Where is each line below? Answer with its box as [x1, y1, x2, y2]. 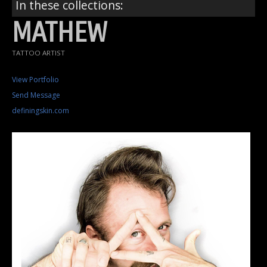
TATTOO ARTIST [12, 48, 65, 58]
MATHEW [12, 17, 107, 49]
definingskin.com [12, 105, 69, 116]
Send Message [12, 90, 60, 101]
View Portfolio [12, 74, 59, 85]
